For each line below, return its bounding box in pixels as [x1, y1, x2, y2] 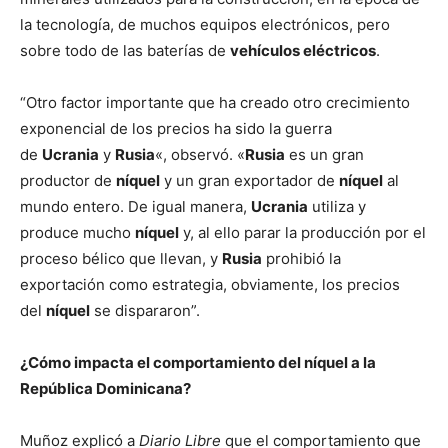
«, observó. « [155, 145, 245, 164]
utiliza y [308, 197, 366, 216]
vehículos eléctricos [230, 41, 376, 60]
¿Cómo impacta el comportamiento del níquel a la [20, 353, 376, 372]
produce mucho [20, 223, 135, 242]
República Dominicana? [20, 379, 191, 398]
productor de [20, 171, 116, 190]
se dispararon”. [90, 301, 200, 320]
